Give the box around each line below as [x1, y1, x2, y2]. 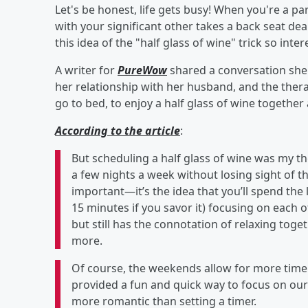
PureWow [118, 62, 167, 78]
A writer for [55, 62, 118, 78]
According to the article [55, 122, 180, 138]
